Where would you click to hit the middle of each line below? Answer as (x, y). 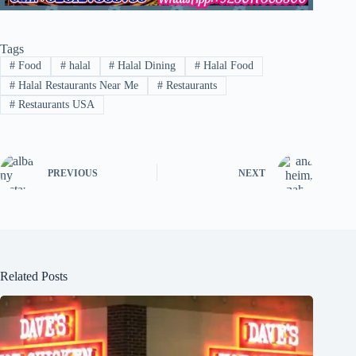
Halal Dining (145, 66)
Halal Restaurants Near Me (76, 85)
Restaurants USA (54, 105)
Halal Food (227, 66)
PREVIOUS (73, 173)
